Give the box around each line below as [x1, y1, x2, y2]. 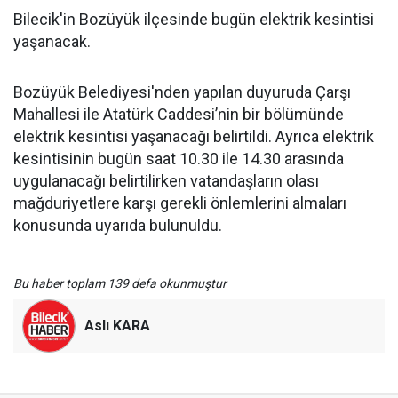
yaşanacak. [13, 31, 91, 51]
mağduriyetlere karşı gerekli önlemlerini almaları [13, 193, 346, 212]
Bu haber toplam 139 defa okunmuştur [13, 275, 227, 291]
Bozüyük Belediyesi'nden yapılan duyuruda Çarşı [13, 82, 351, 101]
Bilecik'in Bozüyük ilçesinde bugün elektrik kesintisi [13, 9, 374, 28]
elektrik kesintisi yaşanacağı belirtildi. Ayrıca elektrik [13, 126, 374, 146]
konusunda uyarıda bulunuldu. [13, 215, 222, 235]
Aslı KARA [84, 316, 150, 334]
